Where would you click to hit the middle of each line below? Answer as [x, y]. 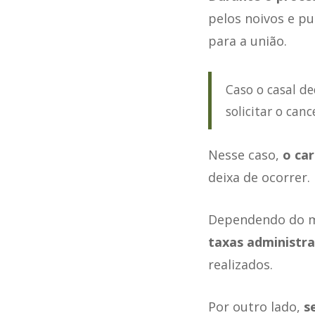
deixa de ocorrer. [259, 178]
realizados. [240, 265]
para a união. [247, 41]
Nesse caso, [245, 155]
